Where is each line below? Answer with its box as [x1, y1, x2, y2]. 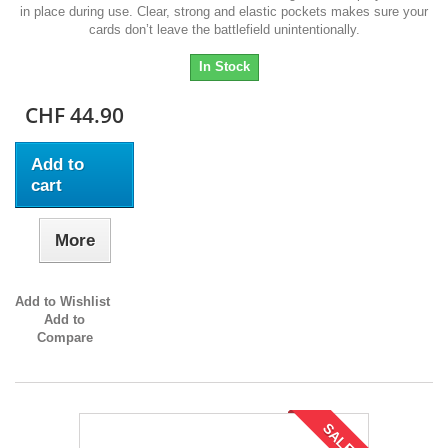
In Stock [198, 59, 250, 75]
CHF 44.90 [25, 101, 125, 130]
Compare [36, 330, 93, 346]
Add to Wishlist [15, 294, 110, 310]
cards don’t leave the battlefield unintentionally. [88, 22, 360, 38]
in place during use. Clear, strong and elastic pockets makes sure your [20, 4, 428, 20]
